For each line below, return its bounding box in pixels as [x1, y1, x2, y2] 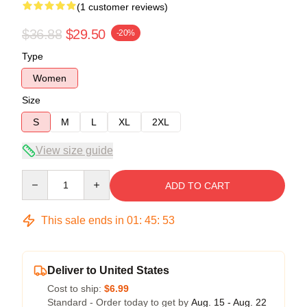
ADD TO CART [164, 180, 230, 191]
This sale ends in [38, 214, 127, 226]
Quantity [21, 170, 58, 182]
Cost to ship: [47, 282, 104, 294]
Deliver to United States [47, 264, 169, 276]
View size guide [36, 144, 113, 156]
